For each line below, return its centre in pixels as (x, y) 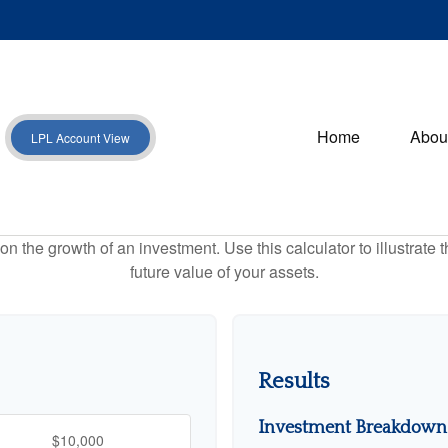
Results (293, 381)
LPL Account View (80, 137)
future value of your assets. (224, 271)
